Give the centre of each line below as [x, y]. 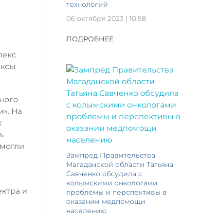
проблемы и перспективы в [117, 192]
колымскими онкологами [112, 183]
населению [86, 210]
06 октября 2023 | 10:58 [106, 18]
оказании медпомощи [106, 201]
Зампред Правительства [111, 155]
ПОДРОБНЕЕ [90, 39]
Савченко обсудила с [104, 173]
